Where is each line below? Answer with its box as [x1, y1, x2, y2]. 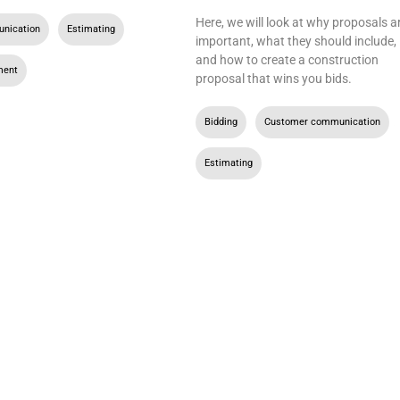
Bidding [204, 115, 237, 128]
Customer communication [263, 115, 380, 128]
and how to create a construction [195, 52, 379, 67]
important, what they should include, [195, 33, 396, 48]
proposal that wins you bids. [195, 71, 352, 86]
